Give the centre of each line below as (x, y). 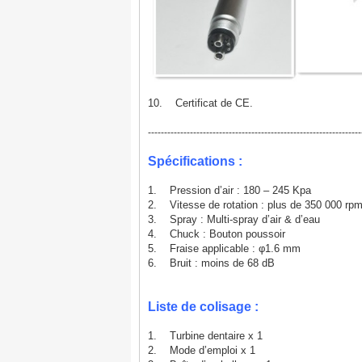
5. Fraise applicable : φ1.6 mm (224, 248)
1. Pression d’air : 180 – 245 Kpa (229, 190)
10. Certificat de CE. (200, 103)
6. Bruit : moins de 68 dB (211, 263)
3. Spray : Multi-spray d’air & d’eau (234, 219)
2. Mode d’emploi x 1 (202, 350)
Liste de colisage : (203, 307)
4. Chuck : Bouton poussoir (217, 234)
